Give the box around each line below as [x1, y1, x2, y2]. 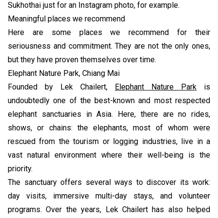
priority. [8, 163, 33, 173]
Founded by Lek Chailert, [8, 82, 115, 91]
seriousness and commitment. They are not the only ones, [8, 41, 210, 51]
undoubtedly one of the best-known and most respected [8, 95, 210, 105]
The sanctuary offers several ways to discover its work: [8, 177, 210, 187]
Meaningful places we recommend [8, 14, 125, 23]
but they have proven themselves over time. [8, 54, 156, 64]
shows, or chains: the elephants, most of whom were [8, 123, 210, 132]
